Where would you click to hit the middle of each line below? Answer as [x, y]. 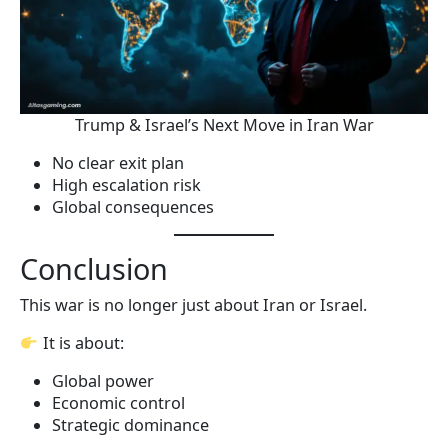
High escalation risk [126, 185]
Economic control [118, 403]
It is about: [81, 343]
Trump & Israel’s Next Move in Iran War [224, 125]
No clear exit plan [118, 163]
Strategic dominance [130, 425]
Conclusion [94, 269]
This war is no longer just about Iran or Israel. [193, 305]
